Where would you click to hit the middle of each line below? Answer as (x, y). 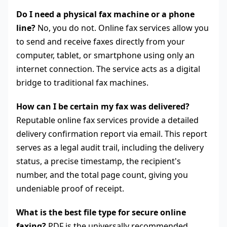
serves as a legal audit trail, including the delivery (110, 148)
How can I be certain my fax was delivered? (103, 107)
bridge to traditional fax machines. (82, 83)
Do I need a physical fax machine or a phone (105, 14)
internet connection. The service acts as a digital (108, 69)
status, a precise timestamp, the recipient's (99, 161)
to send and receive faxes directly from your (101, 42)
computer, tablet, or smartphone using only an (105, 55)
